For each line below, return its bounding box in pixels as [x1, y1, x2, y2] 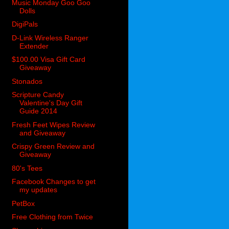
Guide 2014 [19, 107, 58, 116]
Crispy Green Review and [12, 142, 95, 151]
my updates [19, 186, 58, 194]
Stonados [12, 77, 43, 85]
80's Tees [12, 164, 43, 172]
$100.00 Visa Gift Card [12, 55, 86, 64]
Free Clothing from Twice [12, 213, 94, 221]
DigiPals [12, 20, 38, 29]
